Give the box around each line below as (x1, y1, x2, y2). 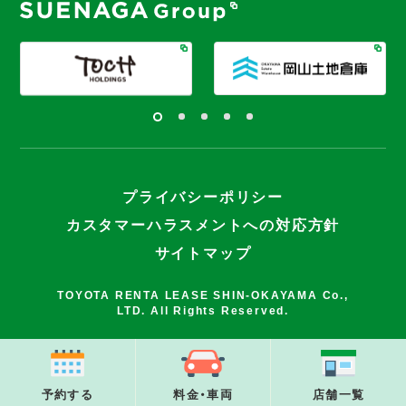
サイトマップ (154, 245, 252, 261)
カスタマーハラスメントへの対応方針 (65, 217, 341, 233)
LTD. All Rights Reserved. (117, 304, 289, 317)
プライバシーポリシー (122, 189, 284, 206)
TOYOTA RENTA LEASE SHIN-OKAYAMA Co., (57, 288, 349, 302)
